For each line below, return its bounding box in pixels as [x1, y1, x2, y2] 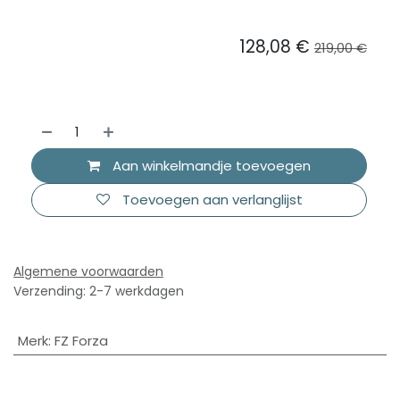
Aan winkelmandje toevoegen [109, 155, 311, 175]
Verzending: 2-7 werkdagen [13, 282, 184, 301]
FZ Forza [54, 331, 108, 351]
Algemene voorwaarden [13, 262, 163, 281]
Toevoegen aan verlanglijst [121, 189, 303, 209]
